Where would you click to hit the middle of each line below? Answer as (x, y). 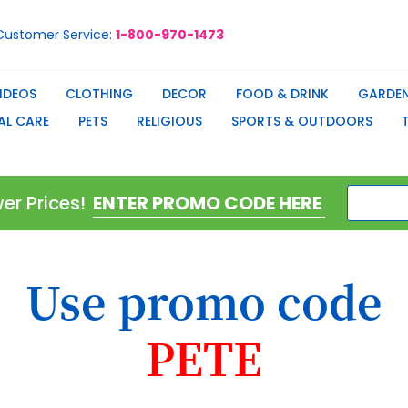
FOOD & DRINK (282, 94)
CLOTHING (99, 94)
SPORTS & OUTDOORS (302, 121)
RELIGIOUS (169, 121)
